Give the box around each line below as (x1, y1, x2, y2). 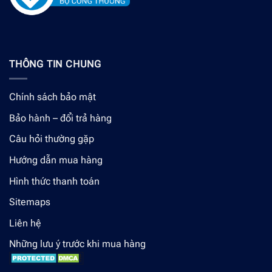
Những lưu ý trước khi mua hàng (9, 238, 146, 250)
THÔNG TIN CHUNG (9, 58, 101, 70)
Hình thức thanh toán (9, 175, 100, 187)
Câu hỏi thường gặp (9, 133, 94, 145)
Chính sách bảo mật (9, 91, 96, 103)
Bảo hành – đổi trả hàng (9, 112, 112, 124)
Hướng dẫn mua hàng (9, 154, 103, 166)
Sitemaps (9, 196, 50, 208)
